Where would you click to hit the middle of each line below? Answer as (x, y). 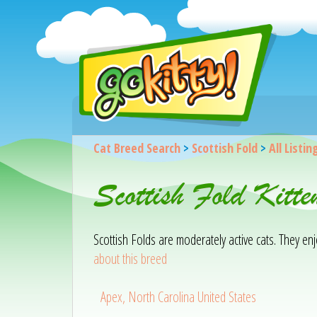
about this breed (130, 259)
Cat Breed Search (137, 148)
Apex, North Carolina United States (179, 297)
